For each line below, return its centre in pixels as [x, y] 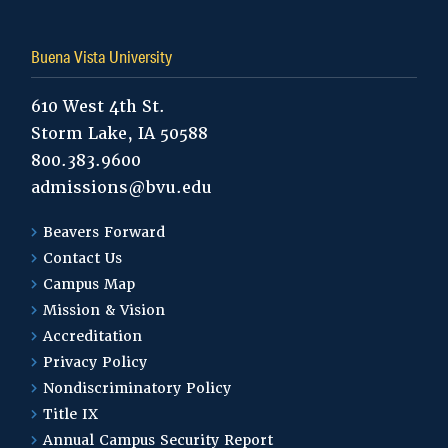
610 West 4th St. [98, 106]
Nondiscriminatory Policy [137, 387]
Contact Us [83, 257]
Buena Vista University [102, 56]
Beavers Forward [104, 231]
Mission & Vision [104, 309]
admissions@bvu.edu [122, 187]
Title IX [71, 413]
